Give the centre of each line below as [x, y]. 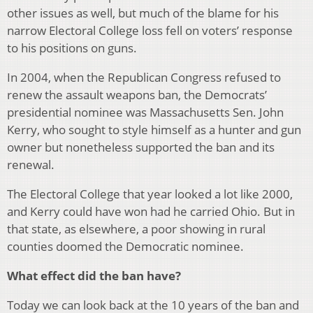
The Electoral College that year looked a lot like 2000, [150, 194]
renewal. [31, 164]
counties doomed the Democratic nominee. [125, 246]
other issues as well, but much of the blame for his [143, 13]
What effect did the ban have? [94, 275]
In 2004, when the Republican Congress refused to [144, 77]
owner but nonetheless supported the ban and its [141, 147]
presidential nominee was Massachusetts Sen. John [145, 112]
